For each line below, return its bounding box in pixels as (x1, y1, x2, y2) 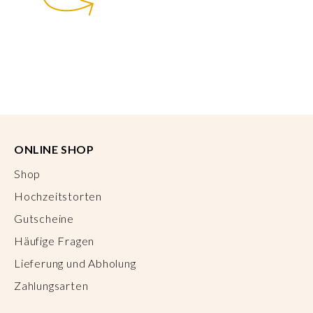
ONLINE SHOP (14, 143, 94, 156)
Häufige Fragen (14, 234, 95, 247)
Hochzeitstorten (14, 189, 102, 203)
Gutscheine (14, 212, 74, 225)
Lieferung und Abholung (14, 256, 136, 270)
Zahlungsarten (14, 279, 89, 292)
